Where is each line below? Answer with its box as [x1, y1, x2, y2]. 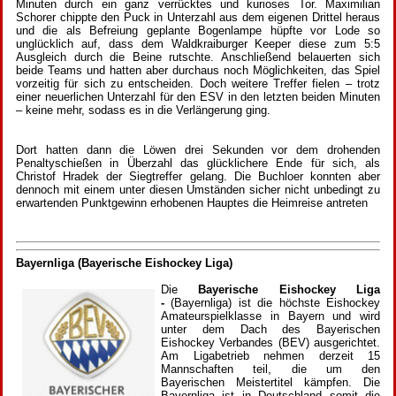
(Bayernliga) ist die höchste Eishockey [171, 296, 381, 310]
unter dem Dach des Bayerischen [161, 323, 380, 337]
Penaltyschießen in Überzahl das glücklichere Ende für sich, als [16, 156, 380, 170]
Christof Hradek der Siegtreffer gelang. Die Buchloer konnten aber [16, 169, 380, 183]
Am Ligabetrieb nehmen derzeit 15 [161, 349, 380, 363]
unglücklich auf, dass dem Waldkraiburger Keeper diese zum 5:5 [16, 36, 380, 50]
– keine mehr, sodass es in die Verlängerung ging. [16, 103, 270, 117]
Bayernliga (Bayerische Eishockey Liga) [16, 256, 232, 270]
